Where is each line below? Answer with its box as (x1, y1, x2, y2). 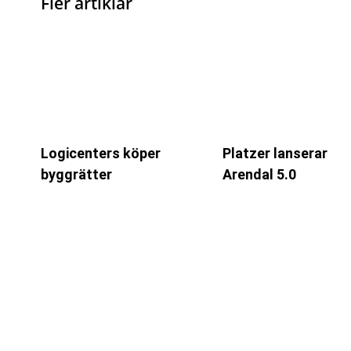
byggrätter (41, 166, 112, 183)
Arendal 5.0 (222, 166, 296, 183)
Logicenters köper (41, 145, 161, 162)
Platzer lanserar (222, 145, 327, 162)
